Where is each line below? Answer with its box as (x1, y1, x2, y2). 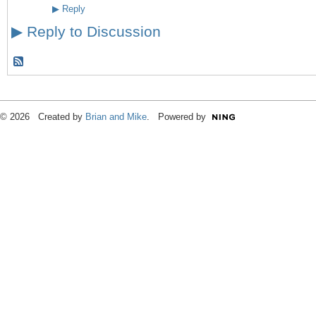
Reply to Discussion (23, 23, 161, 40)
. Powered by (147, 111, 206, 123)
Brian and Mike (85, 111, 147, 123)
